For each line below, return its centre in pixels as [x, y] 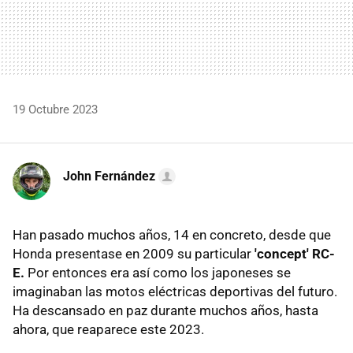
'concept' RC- [295, 253]
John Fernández [109, 176]
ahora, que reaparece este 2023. [108, 329]
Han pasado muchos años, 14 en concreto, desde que [172, 234]
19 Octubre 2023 [55, 109]
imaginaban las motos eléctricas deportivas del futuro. [175, 291]
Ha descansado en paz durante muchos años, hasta [165, 310]
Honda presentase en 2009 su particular [134, 253]
